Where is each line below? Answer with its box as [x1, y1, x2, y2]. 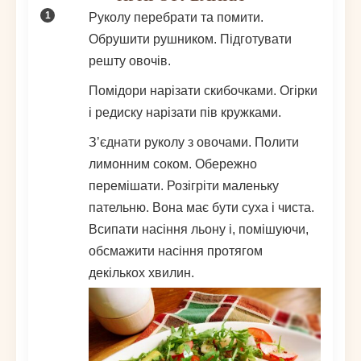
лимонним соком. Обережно [89, 157, 257, 172]
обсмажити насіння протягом [89, 244, 263, 259]
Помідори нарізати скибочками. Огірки [89, 84, 317, 98]
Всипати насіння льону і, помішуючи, [89, 222, 309, 237]
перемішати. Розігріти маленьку [89, 179, 279, 193]
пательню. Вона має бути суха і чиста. [89, 201, 314, 215]
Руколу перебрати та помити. [89, 10, 263, 25]
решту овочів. [89, 54, 171, 68]
